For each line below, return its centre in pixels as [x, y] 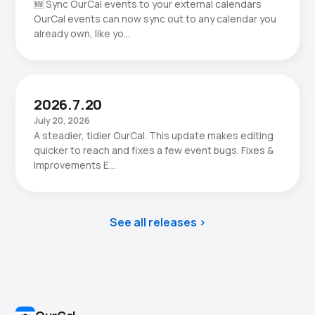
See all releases [153, 222]
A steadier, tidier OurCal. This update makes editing [154, 135]
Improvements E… [75, 165]
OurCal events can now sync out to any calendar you [155, 19]
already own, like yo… [82, 33]
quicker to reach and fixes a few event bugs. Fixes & [154, 150]
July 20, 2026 [62, 121]
